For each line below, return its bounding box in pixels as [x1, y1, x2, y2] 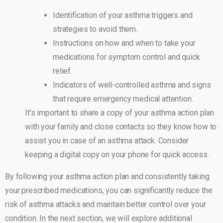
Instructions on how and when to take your [53, 38, 196, 48]
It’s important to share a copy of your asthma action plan [25, 108, 214, 118]
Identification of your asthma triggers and [53, 10, 193, 20]
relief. [53, 66, 72, 76]
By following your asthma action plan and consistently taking [5, 172, 210, 182]
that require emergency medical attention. [53, 94, 193, 104]
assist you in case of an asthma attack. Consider [25, 136, 189, 146]
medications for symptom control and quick [53, 52, 200, 62]
